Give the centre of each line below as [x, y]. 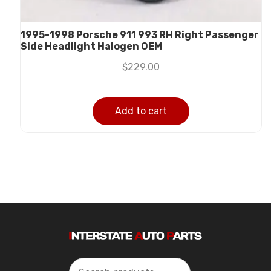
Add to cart [141, 111]
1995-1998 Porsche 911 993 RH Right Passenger [140, 34]
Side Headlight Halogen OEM [91, 46]
